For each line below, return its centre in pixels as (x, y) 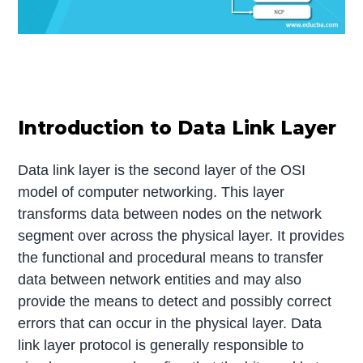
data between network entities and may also (160, 280)
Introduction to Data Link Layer (177, 128)
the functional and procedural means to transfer (171, 258)
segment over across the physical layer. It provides (181, 236)
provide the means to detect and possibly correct (175, 302)
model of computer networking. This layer (152, 192)
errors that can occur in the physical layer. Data (170, 324)
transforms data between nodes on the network (170, 214)
